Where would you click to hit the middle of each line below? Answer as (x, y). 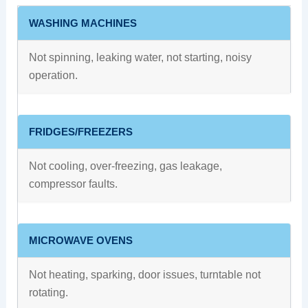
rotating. (48, 293)
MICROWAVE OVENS (80, 241)
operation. (53, 76)
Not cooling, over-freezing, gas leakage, (125, 166)
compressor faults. (73, 184)
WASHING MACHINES (82, 23)
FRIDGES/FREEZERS (80, 132)
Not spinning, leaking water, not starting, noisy (140, 58)
